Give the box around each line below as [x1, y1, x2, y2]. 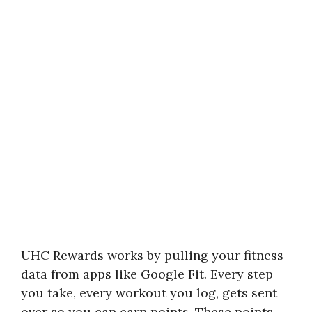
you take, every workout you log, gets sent [21, 284, 277, 301]
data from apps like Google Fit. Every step [21, 265, 273, 282]
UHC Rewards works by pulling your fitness [21, 247, 283, 263]
